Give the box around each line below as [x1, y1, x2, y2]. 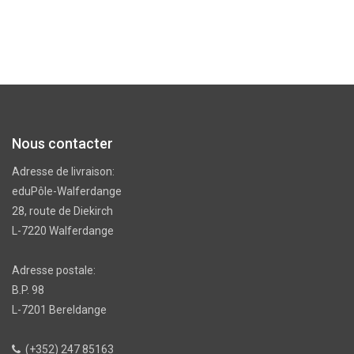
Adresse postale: [12, 264, 96, 277]
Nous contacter [12, 135, 113, 153]
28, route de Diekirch [12, 205, 113, 218]
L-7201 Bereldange [12, 303, 107, 317]
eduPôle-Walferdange [12, 185, 122, 198]
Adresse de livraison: [12, 165, 115, 179]
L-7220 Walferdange [12, 224, 114, 238]
